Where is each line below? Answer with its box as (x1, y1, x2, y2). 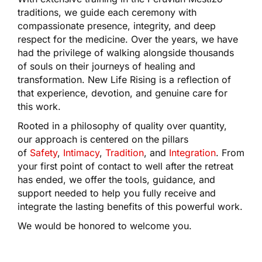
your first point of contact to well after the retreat (18, 160, 233, 173)
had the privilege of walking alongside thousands (18, 47, 234, 59)
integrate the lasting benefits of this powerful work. (18, 201, 243, 213)
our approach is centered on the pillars (18, 133, 188, 146)
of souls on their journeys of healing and (18, 60, 195, 73)
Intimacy (63, 147, 99, 159)
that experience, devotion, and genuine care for (18, 87, 227, 99)
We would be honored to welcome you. (18, 220, 192, 232)
